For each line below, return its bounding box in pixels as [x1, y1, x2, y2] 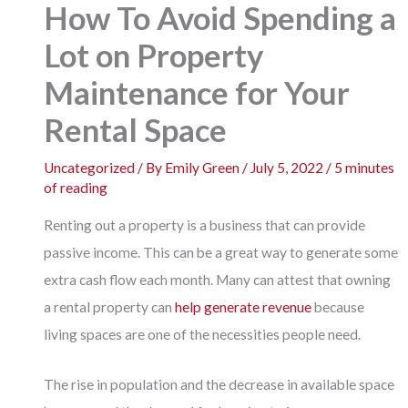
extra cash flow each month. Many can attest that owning [44, 271, 392, 289]
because [311, 299, 365, 316]
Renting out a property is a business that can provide [44, 217, 366, 234]
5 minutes [334, 158, 395, 176]
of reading [44, 178, 108, 196]
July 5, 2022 [250, 158, 327, 176]
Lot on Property [44, 36, 264, 74]
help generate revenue [175, 299, 312, 316]
